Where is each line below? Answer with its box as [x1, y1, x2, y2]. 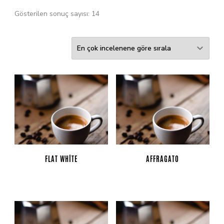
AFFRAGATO [146, 154, 179, 164]
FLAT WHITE [44, 154, 78, 164]
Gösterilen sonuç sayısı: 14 [14, 9, 99, 18]
